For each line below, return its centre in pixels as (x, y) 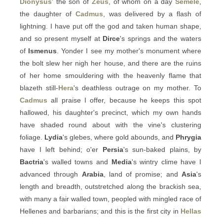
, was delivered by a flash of (152, 14)
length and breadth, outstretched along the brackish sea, (110, 186)
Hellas (191, 211)
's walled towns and (77, 162)
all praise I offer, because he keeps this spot (124, 100)
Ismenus (43, 51)
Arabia (92, 174)
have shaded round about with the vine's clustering (110, 125)
